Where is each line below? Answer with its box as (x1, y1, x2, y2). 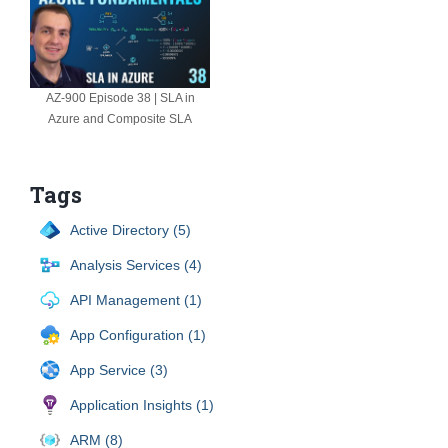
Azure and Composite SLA (48, 111, 192, 126)
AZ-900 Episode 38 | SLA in (45, 90, 195, 105)
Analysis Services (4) (70, 256, 202, 273)
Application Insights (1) (70, 396, 214, 413)
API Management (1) (70, 291, 202, 308)
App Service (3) (70, 361, 168, 378)
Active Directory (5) (70, 221, 191, 238)
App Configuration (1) (70, 326, 206, 343)
